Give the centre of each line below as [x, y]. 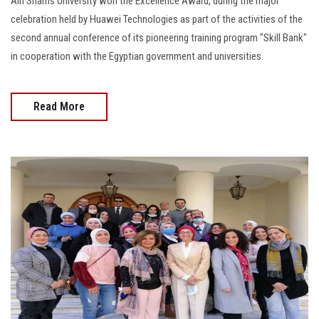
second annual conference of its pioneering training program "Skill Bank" [159, 38]
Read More [59, 107]
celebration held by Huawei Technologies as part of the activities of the [157, 20]
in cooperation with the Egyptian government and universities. [137, 57]
